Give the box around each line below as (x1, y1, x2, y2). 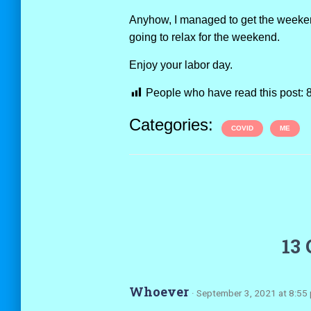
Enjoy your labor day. (128, 59, 233, 71)
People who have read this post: (145, 87, 303, 99)
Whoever (128, 283, 192, 300)
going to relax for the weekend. (128, 31, 280, 43)
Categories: (128, 115, 218, 134)
